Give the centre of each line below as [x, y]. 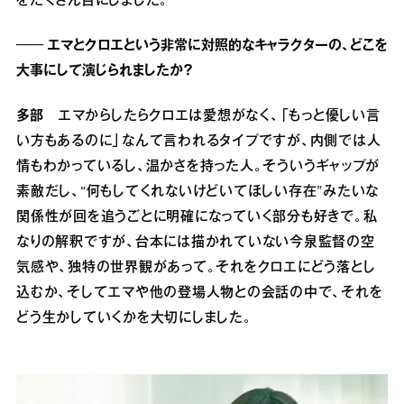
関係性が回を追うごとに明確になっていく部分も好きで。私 [197, 217]
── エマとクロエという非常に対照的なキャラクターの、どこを [202, 46]
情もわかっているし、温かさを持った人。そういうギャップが [198, 166]
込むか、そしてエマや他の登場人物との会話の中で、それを [200, 293]
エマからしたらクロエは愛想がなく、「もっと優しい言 [212, 116]
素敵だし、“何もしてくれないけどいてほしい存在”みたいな [197, 192]
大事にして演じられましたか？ [104, 71]
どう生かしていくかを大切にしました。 [134, 318]
